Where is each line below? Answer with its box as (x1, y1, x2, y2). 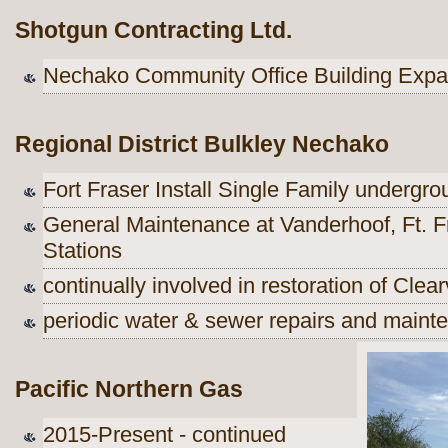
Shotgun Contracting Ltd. (15, 17, 298, 44)
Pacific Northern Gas (15, 375, 243, 402)
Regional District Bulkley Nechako (15, 130, 389, 157)
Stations (43, 237, 122, 263)
